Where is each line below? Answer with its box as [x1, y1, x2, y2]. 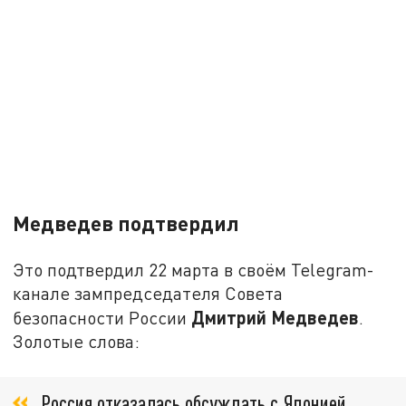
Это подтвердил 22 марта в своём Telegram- [13, 259, 375, 281]
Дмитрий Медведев [191, 306, 360, 329]
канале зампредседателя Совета [13, 283, 284, 304]
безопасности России [13, 307, 192, 329]
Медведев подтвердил [13, 210, 240, 237]
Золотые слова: [13, 331, 140, 353]
